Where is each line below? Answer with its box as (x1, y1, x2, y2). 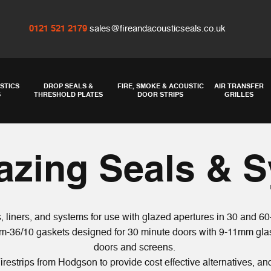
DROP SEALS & (43, 82, 93, 90)
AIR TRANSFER (214, 82, 264, 90)
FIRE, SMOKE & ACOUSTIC (117, 82, 204, 90)
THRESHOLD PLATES (33, 91, 103, 99)
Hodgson (57, 258, 97, 268)
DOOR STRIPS (137, 91, 184, 99)
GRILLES (224, 91, 254, 99)
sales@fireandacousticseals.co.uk (89, 24, 226, 34)
